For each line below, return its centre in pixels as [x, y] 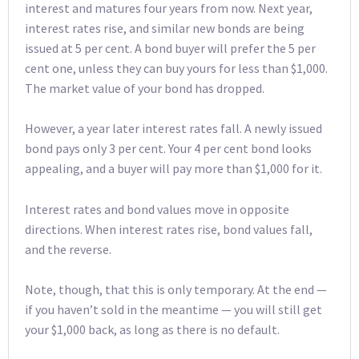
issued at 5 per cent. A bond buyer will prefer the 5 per [170, 48]
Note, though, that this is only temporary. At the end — [176, 290]
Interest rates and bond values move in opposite [157, 209]
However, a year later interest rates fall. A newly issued [173, 129]
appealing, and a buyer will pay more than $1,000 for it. [173, 169]
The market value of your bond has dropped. [145, 88]
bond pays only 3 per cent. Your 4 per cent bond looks [168, 149]
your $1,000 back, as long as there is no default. [152, 330]
